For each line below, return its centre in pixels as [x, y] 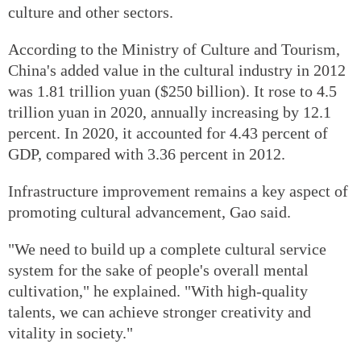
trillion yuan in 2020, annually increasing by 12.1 [170, 112]
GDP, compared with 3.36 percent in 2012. [147, 154]
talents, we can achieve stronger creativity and [160, 311]
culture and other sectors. [91, 12]
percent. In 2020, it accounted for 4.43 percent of [168, 133]
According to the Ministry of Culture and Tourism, [174, 49]
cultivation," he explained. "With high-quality [158, 290]
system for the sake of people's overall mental [158, 270]
